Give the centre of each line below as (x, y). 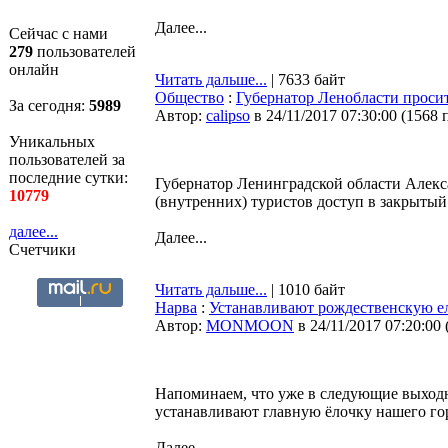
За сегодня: (49, 105)
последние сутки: (68, 177)
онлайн (34, 69)
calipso (228, 115)
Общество (189, 97)
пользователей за (67, 159)
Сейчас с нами (58, 33)
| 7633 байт (306, 79)
